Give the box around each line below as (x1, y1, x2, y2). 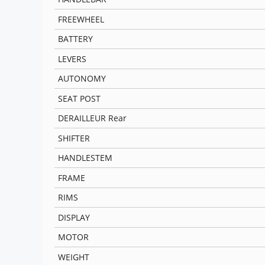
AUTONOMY (58, 73, 106, 85)
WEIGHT (58, 251, 90, 263)
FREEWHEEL (58, 13, 105, 25)
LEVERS (58, 53, 87, 64)
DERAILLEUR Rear (58, 112, 127, 124)
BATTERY (58, 33, 93, 45)
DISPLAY (58, 211, 91, 223)
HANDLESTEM (58, 152, 113, 164)
